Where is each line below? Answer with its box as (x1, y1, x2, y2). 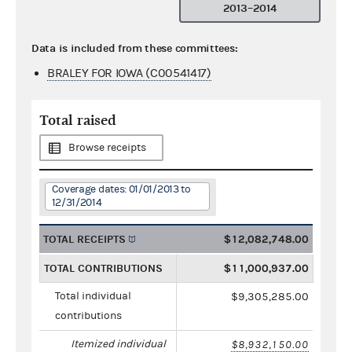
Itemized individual (71, 337, 166, 350)
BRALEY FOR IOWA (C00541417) (47, 65, 211, 80)
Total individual (55, 289, 131, 302)
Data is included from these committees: (31, 41, 238, 55)
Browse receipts (68, 141, 146, 154)
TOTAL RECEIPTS (43, 232, 126, 246)
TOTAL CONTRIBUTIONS (44, 261, 163, 275)
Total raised (39, 112, 116, 129)
